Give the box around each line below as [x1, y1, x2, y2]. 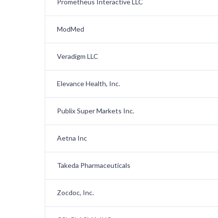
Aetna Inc [57, 134, 87, 143]
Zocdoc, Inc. [57, 188, 94, 197]
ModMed [57, 25, 84, 34]
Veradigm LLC [57, 52, 98, 61]
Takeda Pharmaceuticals [57, 161, 130, 170]
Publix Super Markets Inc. [57, 107, 134, 115]
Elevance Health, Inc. [57, 79, 120, 88]
